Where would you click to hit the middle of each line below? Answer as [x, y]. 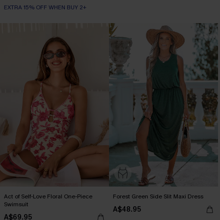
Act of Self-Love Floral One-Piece [48, 196]
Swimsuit [16, 204]
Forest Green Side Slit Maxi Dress [158, 196]
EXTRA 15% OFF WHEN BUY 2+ [45, 7]
